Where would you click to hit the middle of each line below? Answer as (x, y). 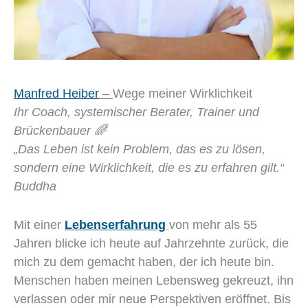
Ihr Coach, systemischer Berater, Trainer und (136, 112)
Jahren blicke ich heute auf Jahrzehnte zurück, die (151, 243)
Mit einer (39, 224)
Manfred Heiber (56, 93)
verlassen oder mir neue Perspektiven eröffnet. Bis (152, 299)
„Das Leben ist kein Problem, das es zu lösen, (140, 149)
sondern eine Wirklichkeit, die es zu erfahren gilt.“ (149, 168)
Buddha (35, 186)
